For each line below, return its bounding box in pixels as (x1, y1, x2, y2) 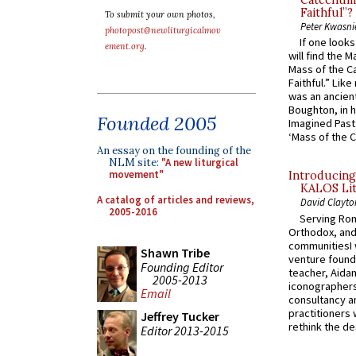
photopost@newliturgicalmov (105, 25, 221, 36)
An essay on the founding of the (97, 144, 251, 157)
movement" (109, 168, 164, 181)
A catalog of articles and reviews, (97, 192, 254, 207)
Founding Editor (141, 258, 223, 275)
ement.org (105, 41, 145, 52)
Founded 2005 (97, 111, 217, 136)
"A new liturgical (161, 156, 238, 169)
